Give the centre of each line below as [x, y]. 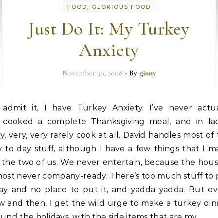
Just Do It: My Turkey [109, 29]
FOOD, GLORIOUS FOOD [109, 7]
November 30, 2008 [92, 73]
